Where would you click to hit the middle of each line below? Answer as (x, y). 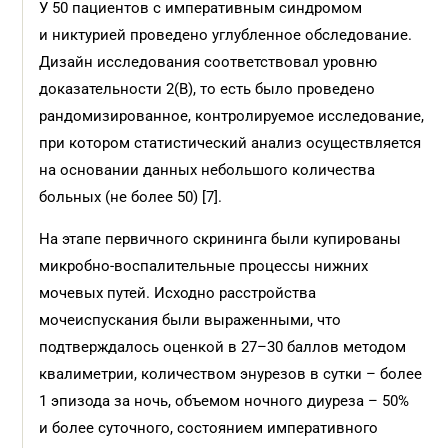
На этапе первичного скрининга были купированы (220, 239)
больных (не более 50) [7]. (131, 197)
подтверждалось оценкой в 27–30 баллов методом (223, 347)
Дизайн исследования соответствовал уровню (208, 62)
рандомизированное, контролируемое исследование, (232, 116)
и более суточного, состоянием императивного (209, 428)
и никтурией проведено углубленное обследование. (226, 35)
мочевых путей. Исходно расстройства (178, 293)
